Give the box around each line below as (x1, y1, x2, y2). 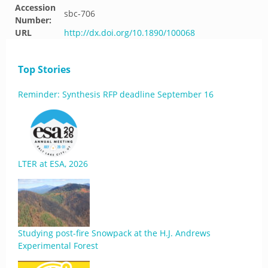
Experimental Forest (18, 240, 98, 251)
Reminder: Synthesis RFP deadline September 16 (18, 89, 214, 100)
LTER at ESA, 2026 (18, 158, 88, 169)
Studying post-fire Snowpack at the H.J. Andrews (18, 227, 211, 239)
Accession (15, 2, 56, 13)
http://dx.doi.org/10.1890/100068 (64, 27, 195, 38)
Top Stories (18, 63, 71, 76)
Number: (15, 14, 51, 26)
